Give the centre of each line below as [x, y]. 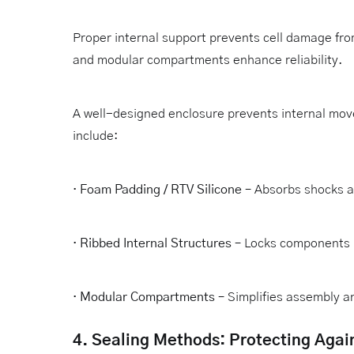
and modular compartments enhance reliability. [207, 60]
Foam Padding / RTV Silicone [162, 189]
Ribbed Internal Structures [156, 243]
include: [95, 136]
